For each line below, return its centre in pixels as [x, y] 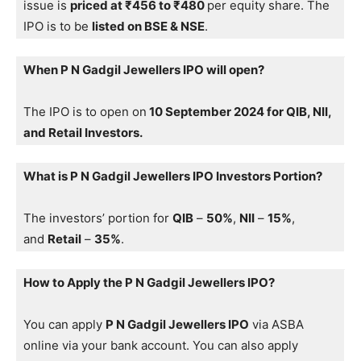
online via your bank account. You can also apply [161, 346]
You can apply [64, 325]
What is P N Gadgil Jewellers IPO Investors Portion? [173, 176]
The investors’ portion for [98, 218]
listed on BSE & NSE [148, 27]
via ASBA [276, 325]
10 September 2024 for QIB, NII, [239, 112]
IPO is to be [58, 27]
